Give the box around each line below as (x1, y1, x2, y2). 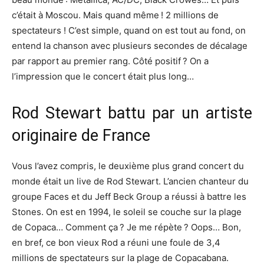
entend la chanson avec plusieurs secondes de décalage (12, 39, 247, 51)
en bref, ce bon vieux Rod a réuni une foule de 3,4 (12, 236, 220, 248)
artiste (206, 103, 252, 123)
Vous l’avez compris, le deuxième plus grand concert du (12, 160, 244, 171)
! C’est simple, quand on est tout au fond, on (61, 24, 246, 36)
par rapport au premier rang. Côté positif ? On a (12, 55, 209, 67)
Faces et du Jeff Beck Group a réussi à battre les (44, 190, 246, 202)
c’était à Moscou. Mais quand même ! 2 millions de (12, 9, 219, 21)
